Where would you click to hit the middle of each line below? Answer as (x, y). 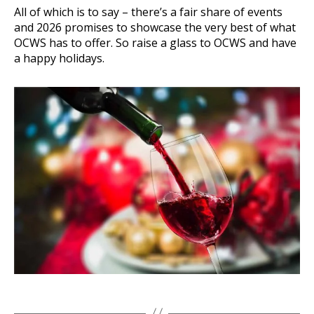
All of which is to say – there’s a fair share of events (148, 12)
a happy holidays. (59, 58)
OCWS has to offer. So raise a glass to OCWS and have (155, 42)
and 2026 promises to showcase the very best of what (155, 27)
